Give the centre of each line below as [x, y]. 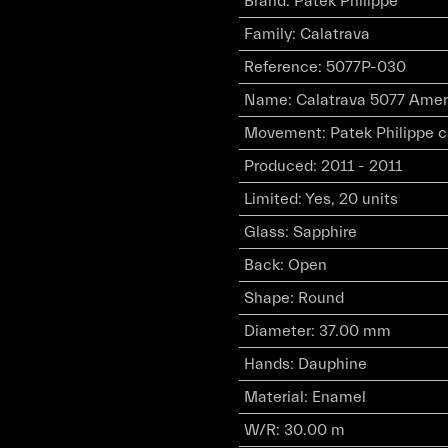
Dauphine [332, 364]
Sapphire [324, 232]
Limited [270, 199]
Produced [278, 166]
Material [273, 397]
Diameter [277, 331]
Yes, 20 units [351, 199]
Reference [280, 67]
